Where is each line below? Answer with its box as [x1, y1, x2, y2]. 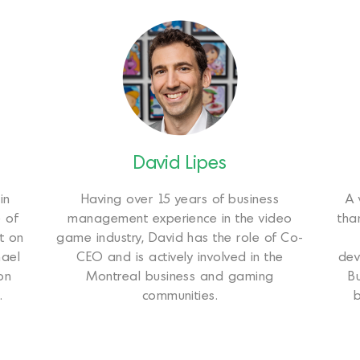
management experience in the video [67, 213, 292, 225]
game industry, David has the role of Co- [56, 232, 304, 244]
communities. [141, 290, 219, 302]
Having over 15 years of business [80, 194, 280, 206]
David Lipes [133, 155, 227, 173]
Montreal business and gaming [86, 271, 274, 283]
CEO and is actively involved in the [76, 252, 284, 264]
